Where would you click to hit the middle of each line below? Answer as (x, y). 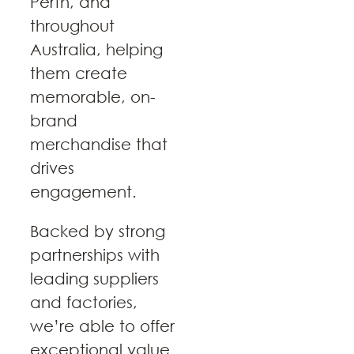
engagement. (83, 192)
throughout (72, 26)
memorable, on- (93, 97)
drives (52, 168)
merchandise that (99, 145)
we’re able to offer (102, 326)
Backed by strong (98, 232)
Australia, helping (96, 50)
